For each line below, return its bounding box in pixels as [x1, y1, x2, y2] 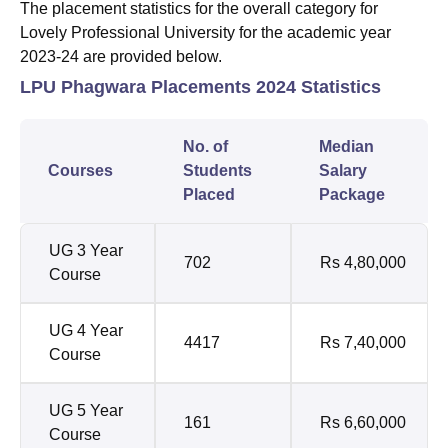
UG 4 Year [49, 322, 123, 340]
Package [319, 186, 385, 204]
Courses [48, 162, 113, 180]
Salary [319, 162, 367, 180]
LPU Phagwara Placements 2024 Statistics [20, 77, 381, 98]
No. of [183, 138, 228, 156]
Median [319, 138, 374, 156]
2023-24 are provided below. [20, 48, 222, 66]
